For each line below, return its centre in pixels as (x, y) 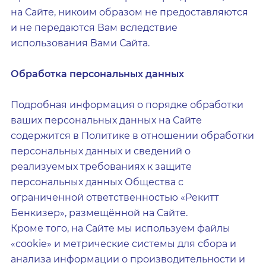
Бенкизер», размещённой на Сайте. (99, 213)
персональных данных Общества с (97, 182)
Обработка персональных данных (97, 74)
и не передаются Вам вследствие (94, 28)
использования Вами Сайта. (80, 43)
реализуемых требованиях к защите (101, 167)
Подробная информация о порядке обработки (127, 105)
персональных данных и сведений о (101, 151)
